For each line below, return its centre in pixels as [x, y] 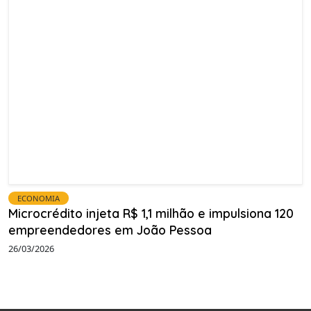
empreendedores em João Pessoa [110, 230]
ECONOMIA [39, 199]
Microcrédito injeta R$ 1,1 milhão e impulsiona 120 [151, 213]
